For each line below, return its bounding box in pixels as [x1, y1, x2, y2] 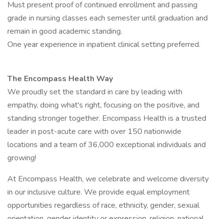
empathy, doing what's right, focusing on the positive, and [7, 100, 199, 110]
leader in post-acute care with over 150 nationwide [7, 126, 181, 137]
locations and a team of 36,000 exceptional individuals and [7, 139, 206, 150]
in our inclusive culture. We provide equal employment [7, 187, 190, 197]
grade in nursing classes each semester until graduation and [7, 13, 208, 23]
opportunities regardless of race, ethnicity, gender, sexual [7, 200, 199, 211]
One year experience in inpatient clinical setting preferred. [7, 39, 200, 50]
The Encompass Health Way [7, 73, 113, 84]
